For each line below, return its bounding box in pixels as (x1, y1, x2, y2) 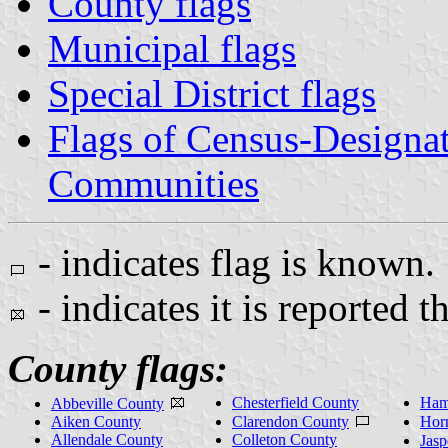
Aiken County (51, 412, 141, 430)
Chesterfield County (232, 393, 359, 411)
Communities (48, 161, 259, 205)
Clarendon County (232, 412, 349, 430)
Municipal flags (48, 26, 296, 70)
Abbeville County (51, 394, 164, 412)
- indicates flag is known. (28, 240, 435, 284)
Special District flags (48, 71, 376, 115)
